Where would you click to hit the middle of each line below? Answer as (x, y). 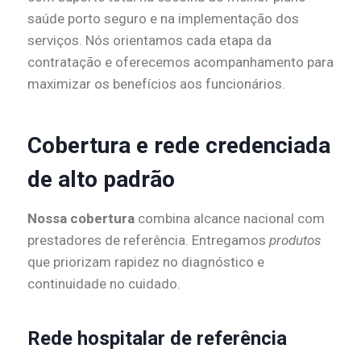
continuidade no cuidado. (104, 284)
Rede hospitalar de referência (157, 339)
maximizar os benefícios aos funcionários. (156, 84)
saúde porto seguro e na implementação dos (163, 19)
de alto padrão (101, 180)
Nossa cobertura (81, 219)
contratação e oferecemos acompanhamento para (180, 62)
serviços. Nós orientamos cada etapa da (149, 41)
